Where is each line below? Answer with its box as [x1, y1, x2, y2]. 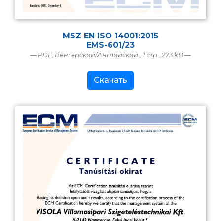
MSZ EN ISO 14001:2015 [63, 31, 158, 41]
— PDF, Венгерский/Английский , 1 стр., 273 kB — [30, 51, 191, 59]
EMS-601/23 [86, 40, 135, 50]
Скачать [94, 75, 127, 85]
